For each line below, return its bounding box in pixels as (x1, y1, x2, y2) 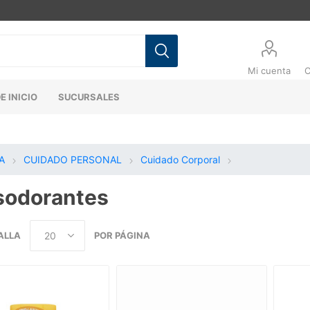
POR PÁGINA (93, 230, 150, 241)
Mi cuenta (248, 65, 291, 76)
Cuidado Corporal (140, 154, 220, 165)
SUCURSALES (58, 91, 120, 102)
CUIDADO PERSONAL (23, 154, 122, 165)
